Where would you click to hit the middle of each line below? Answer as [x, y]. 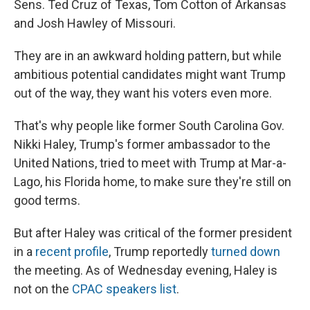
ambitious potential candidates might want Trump [150, 75]
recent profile [72, 252]
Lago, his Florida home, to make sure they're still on [153, 182]
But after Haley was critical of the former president [153, 233]
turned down [246, 252]
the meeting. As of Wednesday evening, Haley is [146, 271]
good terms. [47, 201]
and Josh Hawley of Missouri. [95, 24]
